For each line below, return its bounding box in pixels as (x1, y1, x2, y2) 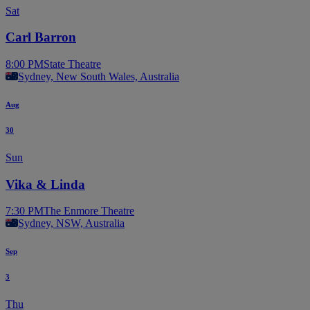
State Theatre (44, 58, 101, 71)
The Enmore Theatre (44, 205, 134, 217)
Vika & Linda (6, 176, 85, 192)
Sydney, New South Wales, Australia (18, 71, 179, 83)
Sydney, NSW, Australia (18, 217, 125, 230)
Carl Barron (6, 30, 76, 45)
